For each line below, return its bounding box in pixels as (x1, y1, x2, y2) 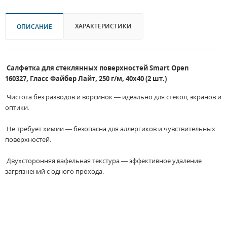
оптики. (5, 103, 29, 112)
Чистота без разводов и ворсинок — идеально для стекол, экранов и (5, 92, 221, 102)
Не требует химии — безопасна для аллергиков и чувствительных (5, 124, 215, 134)
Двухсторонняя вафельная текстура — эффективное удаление (5, 156, 202, 166)
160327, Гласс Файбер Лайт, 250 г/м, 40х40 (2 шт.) (5, 74, 167, 84)
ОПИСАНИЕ (17, 22, 52, 31)
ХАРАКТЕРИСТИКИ (75, 22, 132, 31)
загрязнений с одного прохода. (5, 167, 104, 176)
